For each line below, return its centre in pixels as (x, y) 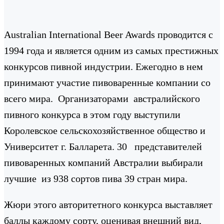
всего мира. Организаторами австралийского (102, 98)
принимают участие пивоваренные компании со (107, 82)
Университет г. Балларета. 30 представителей (103, 146)
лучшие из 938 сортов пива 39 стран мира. (96, 178)
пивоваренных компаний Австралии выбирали (103, 162)
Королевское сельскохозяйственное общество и (105, 130)
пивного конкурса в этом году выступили (92, 114)
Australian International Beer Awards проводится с (108, 34)
